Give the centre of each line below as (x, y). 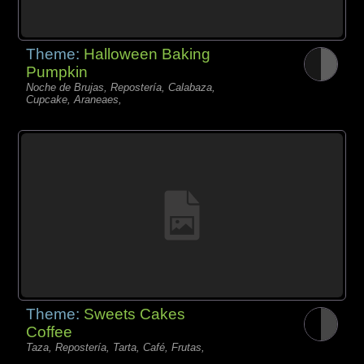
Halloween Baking (147, 54)
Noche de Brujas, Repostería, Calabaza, (121, 87)
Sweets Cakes (135, 314)
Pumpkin (57, 71)
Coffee (50, 331)
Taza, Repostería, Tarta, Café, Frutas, (116, 347)
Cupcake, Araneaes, (74, 99)
